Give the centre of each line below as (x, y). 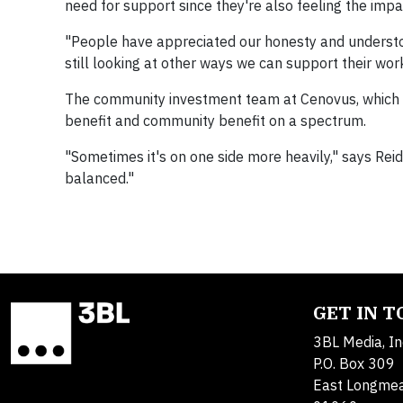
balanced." (99, 179)
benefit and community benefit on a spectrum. (215, 121)
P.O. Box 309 (354, 364)
